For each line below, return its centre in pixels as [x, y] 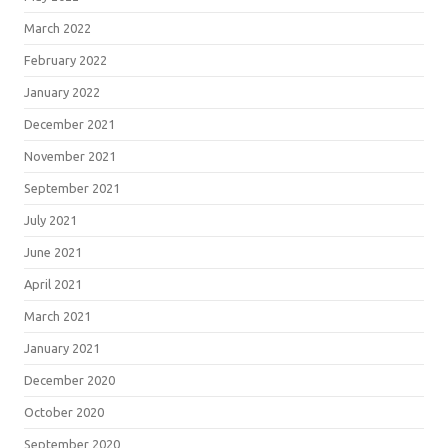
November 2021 [70, 155]
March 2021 [57, 315]
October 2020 [64, 411]
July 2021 [50, 219]
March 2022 [57, 27]
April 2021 [53, 283]
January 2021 [62, 347]
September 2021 [72, 187]
